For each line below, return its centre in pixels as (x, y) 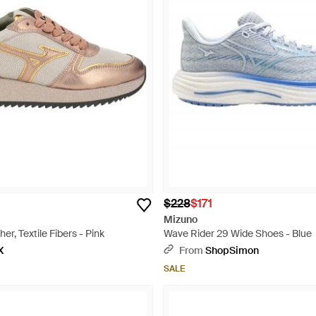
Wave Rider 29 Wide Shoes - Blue (238, 233)
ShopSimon (232, 250)
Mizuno (181, 219)
